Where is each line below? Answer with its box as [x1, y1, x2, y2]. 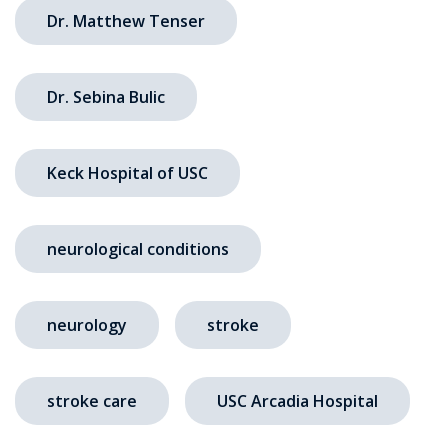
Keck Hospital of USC [47, 162, 208, 185]
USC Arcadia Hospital [217, 390, 378, 413]
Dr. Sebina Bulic [47, 86, 165, 109]
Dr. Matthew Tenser [47, 10, 205, 33]
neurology [47, 314, 127, 337]
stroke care [47, 390, 137, 413]
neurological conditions [47, 238, 229, 261]
